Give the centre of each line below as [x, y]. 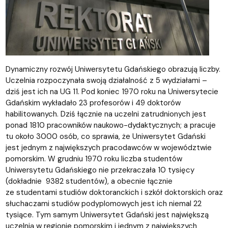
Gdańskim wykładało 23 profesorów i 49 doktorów [93, 103]
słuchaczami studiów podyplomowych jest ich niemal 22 [103, 203]
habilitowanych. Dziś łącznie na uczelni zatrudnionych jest [106, 114]
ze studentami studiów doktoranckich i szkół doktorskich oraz [114, 192]
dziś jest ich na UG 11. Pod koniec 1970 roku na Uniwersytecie [112, 91]
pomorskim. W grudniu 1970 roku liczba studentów [94, 159]
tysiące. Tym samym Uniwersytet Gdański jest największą [107, 215]
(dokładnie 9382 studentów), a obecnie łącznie [89, 181]
